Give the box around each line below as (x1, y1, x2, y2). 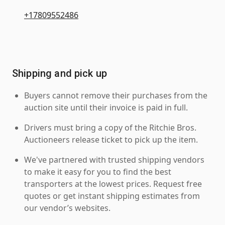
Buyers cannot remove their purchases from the (24, 89, 207, 101)
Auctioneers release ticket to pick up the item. (24, 134, 198, 145)
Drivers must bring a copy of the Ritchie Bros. (24, 122, 196, 133)
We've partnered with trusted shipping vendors (24, 154, 204, 165)
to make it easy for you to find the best (24, 166, 171, 177)
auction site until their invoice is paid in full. (24, 101, 188, 113)
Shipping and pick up (12, 67, 107, 79)
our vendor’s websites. (24, 202, 110, 213)
